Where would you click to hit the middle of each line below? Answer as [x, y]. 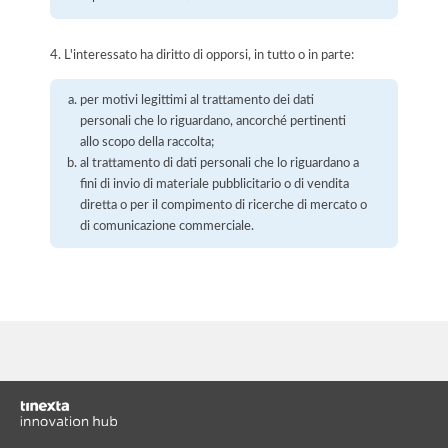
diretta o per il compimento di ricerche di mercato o [224, 205]
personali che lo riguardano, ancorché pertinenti [213, 121]
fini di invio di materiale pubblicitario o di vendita [215, 184]
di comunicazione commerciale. [167, 226]
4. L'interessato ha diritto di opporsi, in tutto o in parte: [202, 55]
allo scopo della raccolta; [147, 142]
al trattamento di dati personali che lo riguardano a [220, 163]
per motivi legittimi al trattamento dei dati [197, 100]
